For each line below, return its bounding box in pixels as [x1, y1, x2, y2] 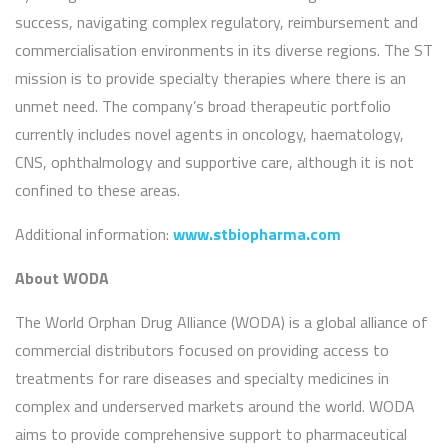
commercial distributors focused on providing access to [15, 338, 389, 363]
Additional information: [15, 222, 173, 247]
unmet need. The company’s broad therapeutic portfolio [15, 94, 391, 119]
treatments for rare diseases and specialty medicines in [15, 366, 389, 391]
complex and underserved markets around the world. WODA [15, 394, 415, 419]
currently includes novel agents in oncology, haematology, [15, 122, 404, 147]
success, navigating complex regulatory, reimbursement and [15, 10, 418, 35]
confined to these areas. [15, 178, 180, 203]
